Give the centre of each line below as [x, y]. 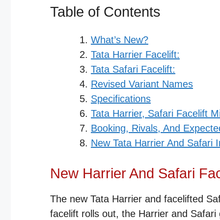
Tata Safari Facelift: [133, 69]
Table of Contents [105, 12]
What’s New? [120, 40]
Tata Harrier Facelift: [135, 55]
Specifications [121, 99]
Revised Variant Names [142, 84]
